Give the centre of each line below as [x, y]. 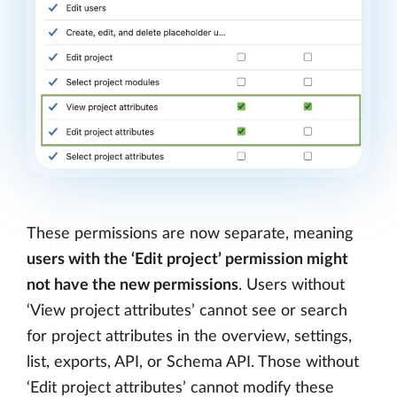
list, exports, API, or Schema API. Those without [193, 362]
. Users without [292, 285]
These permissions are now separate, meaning [190, 234]
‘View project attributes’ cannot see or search [187, 311]
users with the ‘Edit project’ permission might [187, 259]
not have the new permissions [132, 285]
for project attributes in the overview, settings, [189, 336]
